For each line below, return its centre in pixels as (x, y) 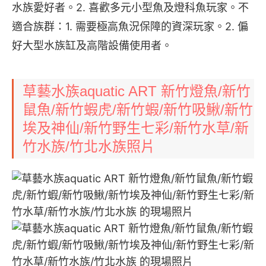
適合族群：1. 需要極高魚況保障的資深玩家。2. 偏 (130, 26)
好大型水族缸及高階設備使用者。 (92, 45)
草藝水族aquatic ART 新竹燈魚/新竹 (137, 91)
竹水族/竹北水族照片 (89, 146)
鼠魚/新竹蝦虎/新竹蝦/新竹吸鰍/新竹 (138, 110)
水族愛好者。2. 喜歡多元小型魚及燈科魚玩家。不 (130, 7)
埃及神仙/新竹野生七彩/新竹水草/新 (136, 128)
